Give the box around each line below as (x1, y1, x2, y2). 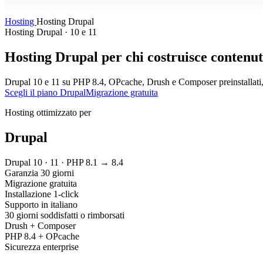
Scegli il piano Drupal (5, 87, 86, 97)
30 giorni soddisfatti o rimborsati (5, 210, 124, 220)
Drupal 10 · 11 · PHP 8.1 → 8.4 (5, 157, 123, 167)
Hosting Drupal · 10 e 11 (5, 26, 97, 37)
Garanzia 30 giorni (5, 167, 74, 178)
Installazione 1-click (5, 188, 79, 199)
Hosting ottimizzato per (5, 107, 91, 117)
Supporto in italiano (5, 199, 77, 210)
